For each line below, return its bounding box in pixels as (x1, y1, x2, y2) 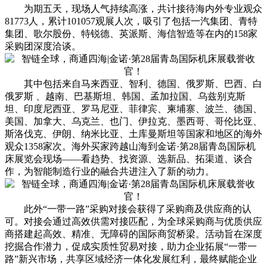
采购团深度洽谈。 (5, 41, 81, 52)
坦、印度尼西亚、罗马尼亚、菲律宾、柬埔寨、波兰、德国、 (5, 104, 262, 114)
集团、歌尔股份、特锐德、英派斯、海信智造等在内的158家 (5, 29, 257, 39)
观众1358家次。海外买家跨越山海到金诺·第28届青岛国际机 (5, 141, 256, 152)
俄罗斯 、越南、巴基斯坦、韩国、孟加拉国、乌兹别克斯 (5, 91, 246, 102)
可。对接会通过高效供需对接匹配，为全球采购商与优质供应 (5, 216, 262, 227)
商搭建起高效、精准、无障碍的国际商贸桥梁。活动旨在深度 (5, 229, 262, 240)
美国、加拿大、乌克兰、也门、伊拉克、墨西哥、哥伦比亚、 (5, 116, 262, 127)
